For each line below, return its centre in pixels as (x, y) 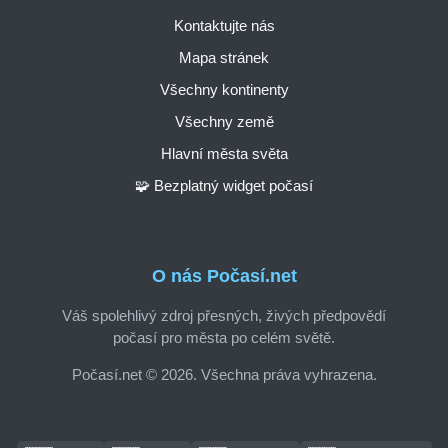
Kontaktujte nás (224, 25)
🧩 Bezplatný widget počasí (224, 185)
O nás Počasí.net (224, 276)
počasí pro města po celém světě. (224, 337)
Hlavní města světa (224, 153)
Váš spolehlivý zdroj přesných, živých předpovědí (224, 315)
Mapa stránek (224, 57)
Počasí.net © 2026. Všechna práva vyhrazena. (224, 374)
